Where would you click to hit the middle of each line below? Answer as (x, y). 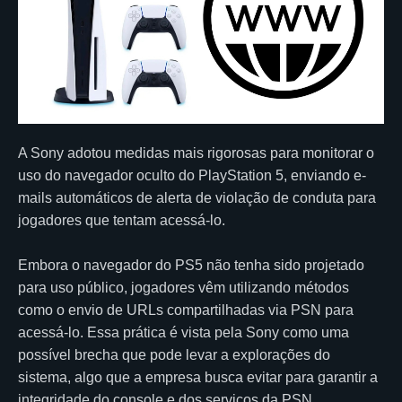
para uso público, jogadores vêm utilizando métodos (184, 287)
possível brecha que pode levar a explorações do (174, 354)
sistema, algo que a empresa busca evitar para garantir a (198, 377)
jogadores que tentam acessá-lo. (122, 220)
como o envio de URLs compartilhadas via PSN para (186, 310)
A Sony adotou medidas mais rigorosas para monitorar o (196, 153)
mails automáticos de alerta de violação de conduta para (197, 197)
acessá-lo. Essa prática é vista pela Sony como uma (184, 332)
